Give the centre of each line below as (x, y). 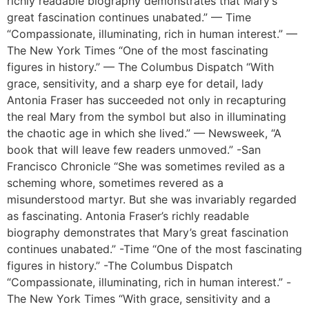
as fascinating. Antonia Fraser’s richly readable (128, 216)
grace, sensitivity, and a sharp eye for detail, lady (135, 84)
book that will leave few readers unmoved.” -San (134, 150)
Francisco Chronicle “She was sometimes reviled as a (146, 167)
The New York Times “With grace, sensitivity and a (139, 299)
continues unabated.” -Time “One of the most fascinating (154, 249)
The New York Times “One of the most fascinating (138, 51)
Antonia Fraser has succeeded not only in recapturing (147, 100)
